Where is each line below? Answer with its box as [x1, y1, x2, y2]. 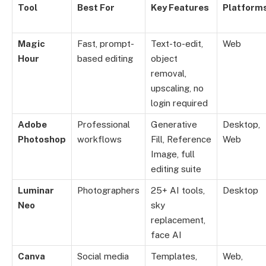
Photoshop [18, 134, 66, 145]
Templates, [151, 251, 197, 262]
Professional [77, 119, 130, 130]
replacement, [151, 215, 205, 226]
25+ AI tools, [151, 185, 205, 196]
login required [151, 98, 208, 109]
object [151, 53, 178, 64]
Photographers [77, 185, 140, 196]
